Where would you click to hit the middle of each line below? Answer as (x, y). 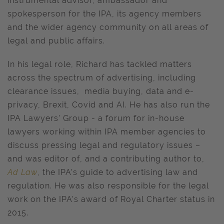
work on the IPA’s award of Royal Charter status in (111, 199)
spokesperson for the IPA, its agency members (104, 14)
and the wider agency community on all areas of (108, 27)
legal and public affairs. (56, 41)
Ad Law (22, 172)
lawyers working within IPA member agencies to (107, 132)
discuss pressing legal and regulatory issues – (104, 145)
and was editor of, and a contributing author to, (106, 159)
